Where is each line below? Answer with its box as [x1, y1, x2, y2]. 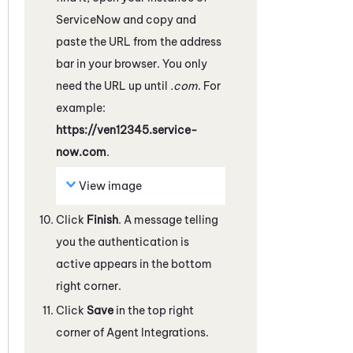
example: [56, 100, 106, 115]
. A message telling [118, 212, 218, 227]
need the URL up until [56, 78, 170, 93]
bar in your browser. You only [56, 56, 207, 71]
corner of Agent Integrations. [56, 325, 209, 340]
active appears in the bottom [56, 256, 212, 271]
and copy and [121, 12, 196, 27]
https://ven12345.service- [56, 122, 198, 137]
